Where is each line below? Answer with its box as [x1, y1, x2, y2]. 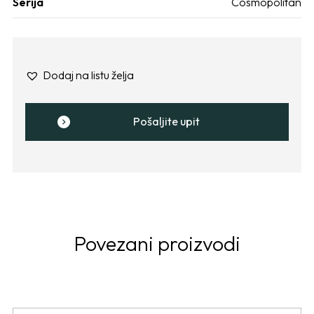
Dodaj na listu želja [43, 67, 134, 82]
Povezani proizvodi [74, 230, 240, 256]
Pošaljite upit [133, 114, 200, 129]
